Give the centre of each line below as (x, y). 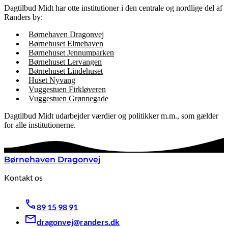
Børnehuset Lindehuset (66, 71)
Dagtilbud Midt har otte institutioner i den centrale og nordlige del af (113, 8)
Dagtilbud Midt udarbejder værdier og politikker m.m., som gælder (111, 116)
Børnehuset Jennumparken (71, 53)
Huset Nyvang (52, 80)
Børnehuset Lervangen (65, 62)
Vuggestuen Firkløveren (67, 90)
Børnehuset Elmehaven (66, 44)
